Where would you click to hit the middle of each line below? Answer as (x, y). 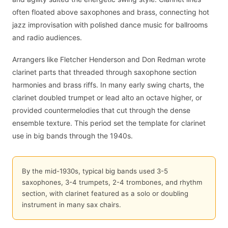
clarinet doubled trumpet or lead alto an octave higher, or (107, 97)
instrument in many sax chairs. (71, 205)
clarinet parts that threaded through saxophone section (104, 72)
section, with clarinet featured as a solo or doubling (105, 194)
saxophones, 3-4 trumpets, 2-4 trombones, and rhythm (112, 182)
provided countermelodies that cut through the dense (101, 110)
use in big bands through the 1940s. (73, 135)
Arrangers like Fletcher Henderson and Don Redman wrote (109, 59)
